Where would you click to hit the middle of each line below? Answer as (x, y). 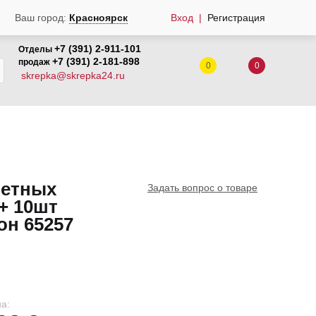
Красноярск (98, 18)
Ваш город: (42, 18)
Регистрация (236, 17)
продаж (35, 62)
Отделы (36, 49)
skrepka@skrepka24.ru (73, 75)
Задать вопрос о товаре (202, 188)
